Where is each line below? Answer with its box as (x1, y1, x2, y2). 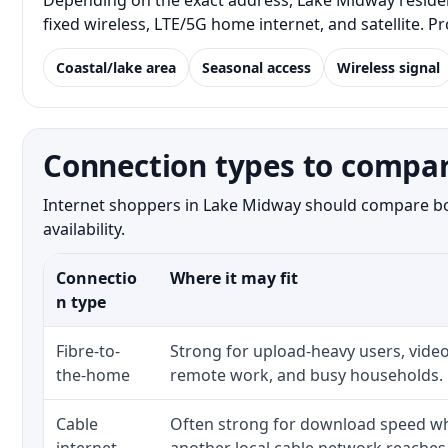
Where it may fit (170, 267, 298, 289)
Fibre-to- (56, 340, 120, 362)
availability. (43, 218, 125, 240)
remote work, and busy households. (170, 364, 443, 386)
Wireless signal (337, 58, 440, 77)
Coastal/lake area (56, 58, 176, 77)
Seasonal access (202, 58, 311, 77)
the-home (56, 364, 130, 386)
